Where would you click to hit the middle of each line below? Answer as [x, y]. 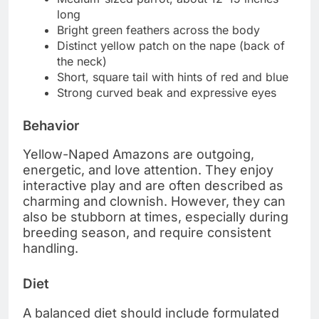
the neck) [82, 61]
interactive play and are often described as [153, 186]
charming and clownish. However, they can [154, 202]
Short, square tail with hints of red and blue [173, 77]
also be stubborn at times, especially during [156, 217]
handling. [51, 249]
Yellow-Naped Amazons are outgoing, [138, 155]
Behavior [51, 125]
